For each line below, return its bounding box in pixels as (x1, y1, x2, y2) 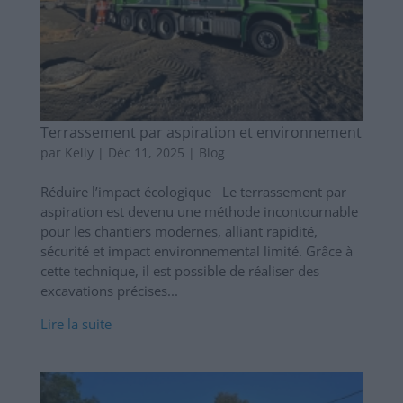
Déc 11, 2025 (107, 144, 184, 162)
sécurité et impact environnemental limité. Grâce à (40, 242, 353, 261)
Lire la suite (40, 315, 112, 334)
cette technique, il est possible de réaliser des (40, 262, 319, 281)
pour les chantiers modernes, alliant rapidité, (40, 222, 318, 241)
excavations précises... (40, 282, 178, 300)
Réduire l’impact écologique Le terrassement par (40, 183, 346, 201)
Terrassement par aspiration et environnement (40, 122, 362, 143)
